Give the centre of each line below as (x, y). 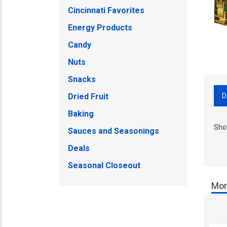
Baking (81, 114)
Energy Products (100, 28)
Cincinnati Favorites (106, 10)
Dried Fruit (88, 97)
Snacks (82, 79)
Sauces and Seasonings (113, 131)
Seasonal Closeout (104, 165)
